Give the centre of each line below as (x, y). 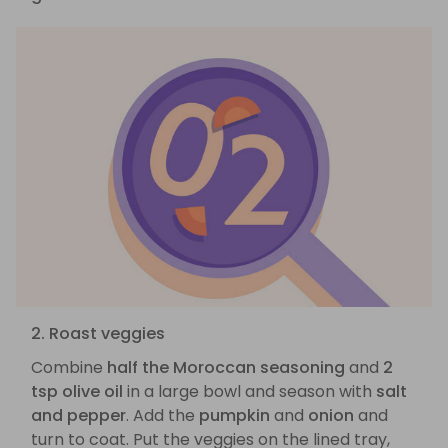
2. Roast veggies (98, 334)
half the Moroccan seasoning (226, 368)
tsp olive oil (77, 392)
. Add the (162, 416)
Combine (69, 368)
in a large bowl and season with (249, 392)
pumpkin (234, 416)
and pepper (78, 416)
